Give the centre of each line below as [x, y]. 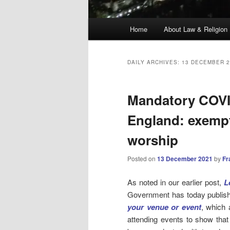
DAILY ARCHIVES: [155, 62]
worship [153, 140]
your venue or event [164, 207]
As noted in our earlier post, [176, 182]
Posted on [142, 159]
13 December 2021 [185, 159]
